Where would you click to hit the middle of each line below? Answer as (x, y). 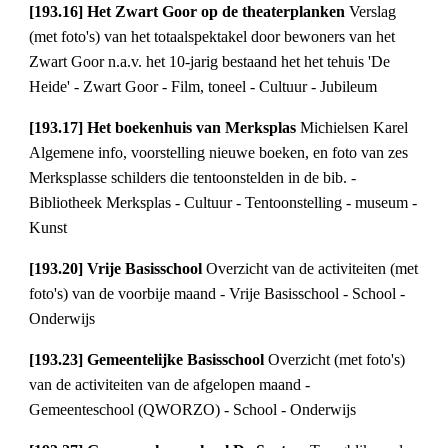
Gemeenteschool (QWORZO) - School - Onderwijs (193, 410)
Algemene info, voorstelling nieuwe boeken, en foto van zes (219, 153)
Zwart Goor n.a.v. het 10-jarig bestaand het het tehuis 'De (210, 62)
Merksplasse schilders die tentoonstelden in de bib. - (193, 178)
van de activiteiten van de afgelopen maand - (170, 385)
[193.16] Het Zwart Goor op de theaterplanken (189, 12)
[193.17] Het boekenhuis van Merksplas (165, 128)
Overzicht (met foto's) (337, 360)
